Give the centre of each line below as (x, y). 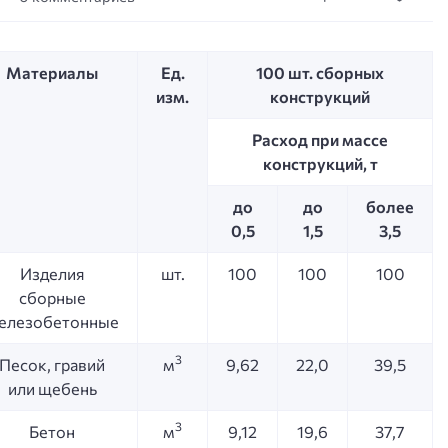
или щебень (52, 388)
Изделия (52, 273)
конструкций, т (320, 163)
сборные (52, 297)
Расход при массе (320, 139)
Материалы (52, 72)
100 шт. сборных (320, 72)
